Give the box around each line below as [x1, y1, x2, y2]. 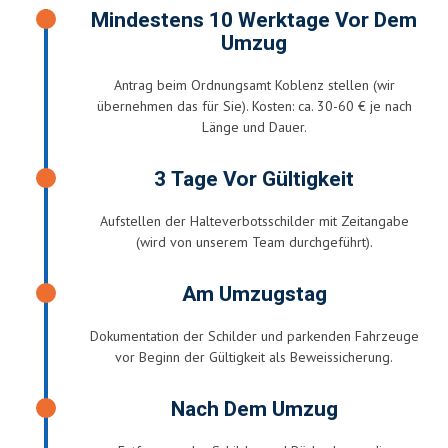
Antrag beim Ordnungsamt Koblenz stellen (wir [113, 75, 395, 94]
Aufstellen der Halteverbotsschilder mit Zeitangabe [99, 211, 409, 230]
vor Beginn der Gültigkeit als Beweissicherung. [115, 347, 393, 366]
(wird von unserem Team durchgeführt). [135, 232, 373, 251]
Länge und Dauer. [201, 117, 307, 136]
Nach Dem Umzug [170, 393, 338, 425]
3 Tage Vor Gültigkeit [154, 163, 354, 195]
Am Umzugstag [181, 278, 327, 310]
